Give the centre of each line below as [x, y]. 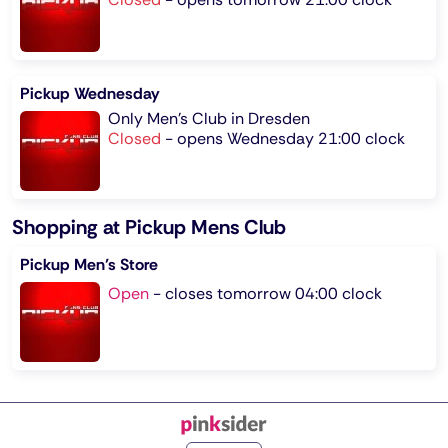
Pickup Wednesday [90, 94]
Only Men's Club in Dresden [209, 119]
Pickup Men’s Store [89, 265]
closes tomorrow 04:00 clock [273, 294]
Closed [134, 139]
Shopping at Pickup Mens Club [149, 227]
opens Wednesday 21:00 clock [291, 139]
